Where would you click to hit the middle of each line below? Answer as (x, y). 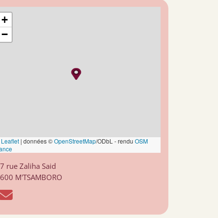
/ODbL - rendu (115, 141)
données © (38, 141)
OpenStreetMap (75, 141)
